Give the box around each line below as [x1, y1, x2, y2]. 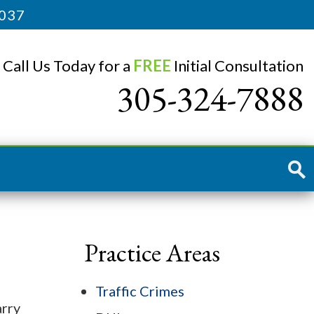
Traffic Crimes [95, 282, 184, 300]
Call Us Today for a [3, 56, 133, 75]
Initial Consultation [171, 56, 303, 75]
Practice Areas [84, 236, 220, 270]
